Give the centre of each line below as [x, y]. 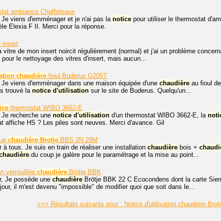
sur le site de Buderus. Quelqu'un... [140, 91]
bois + [188, 147]
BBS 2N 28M [78, 140]
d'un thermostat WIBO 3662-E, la [159, 115]
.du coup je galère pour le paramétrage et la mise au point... [114, 155]
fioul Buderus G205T [77, 76]
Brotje [49, 140]
